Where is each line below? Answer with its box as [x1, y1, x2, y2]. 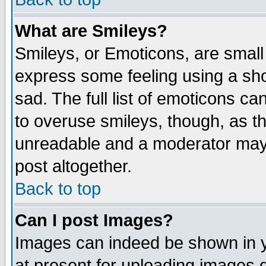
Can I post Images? [15, 211, 173, 230]
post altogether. [15, 157, 132, 176]
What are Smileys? [15, 21, 167, 40]
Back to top [15, 179, 101, 198]
